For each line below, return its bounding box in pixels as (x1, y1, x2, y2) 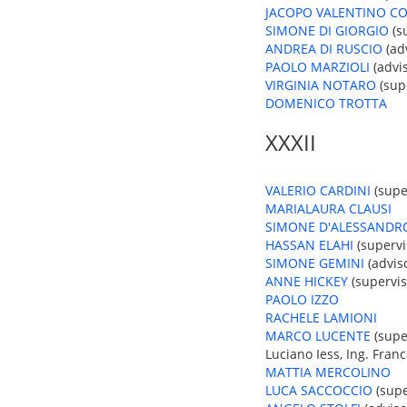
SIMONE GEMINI (265, 254, 364, 272)
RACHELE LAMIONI (265, 309, 377, 326)
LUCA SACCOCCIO (265, 382, 372, 399)
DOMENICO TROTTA (265, 94, 387, 112)
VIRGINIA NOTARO (265, 76, 376, 94)
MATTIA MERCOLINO (265, 363, 391, 381)
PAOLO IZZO (265, 291, 339, 308)
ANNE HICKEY (265, 273, 348, 290)
